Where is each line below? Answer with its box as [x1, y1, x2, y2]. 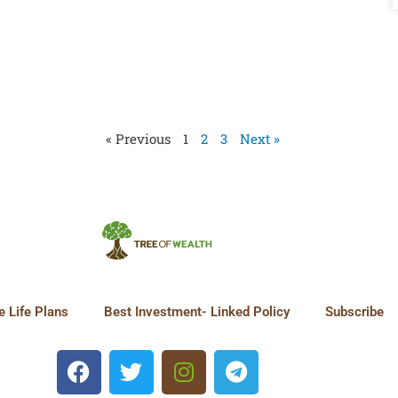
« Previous [106, 130, 171, 147]
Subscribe [324, 303, 384, 320]
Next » [240, 130, 280, 147]
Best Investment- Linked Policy [103, 303, 290, 320]
